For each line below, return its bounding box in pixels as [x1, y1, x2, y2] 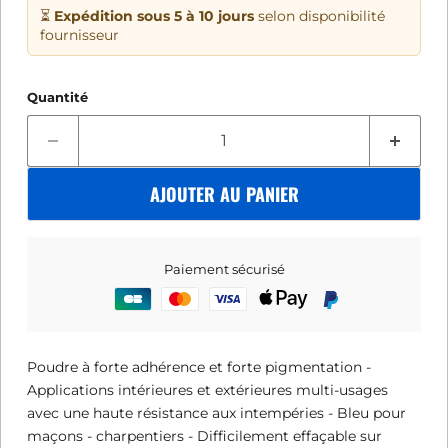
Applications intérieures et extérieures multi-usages [27, 380, 388, 399]
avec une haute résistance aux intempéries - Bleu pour [27, 403, 406, 422]
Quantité [27, 89, 88, 106]
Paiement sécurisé [163, 262, 285, 278]
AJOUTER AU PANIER [149, 181, 299, 208]
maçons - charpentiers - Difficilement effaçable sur [27, 426, 382, 445]
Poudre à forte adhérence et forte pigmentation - [27, 357, 371, 376]
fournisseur [40, 26, 119, 45]
